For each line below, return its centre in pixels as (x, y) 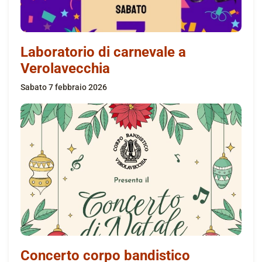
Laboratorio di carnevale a (103, 52)
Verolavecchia (65, 68)
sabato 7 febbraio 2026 (66, 87)
